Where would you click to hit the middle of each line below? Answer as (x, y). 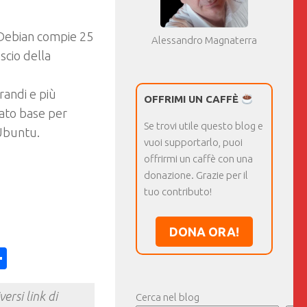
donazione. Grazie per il (196, 175)
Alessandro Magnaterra (204, 40)
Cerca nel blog (168, 297)
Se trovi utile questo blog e (204, 126)
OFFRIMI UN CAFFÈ (193, 99)
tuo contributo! (178, 192)
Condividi (52, 259)
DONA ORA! (204, 232)
